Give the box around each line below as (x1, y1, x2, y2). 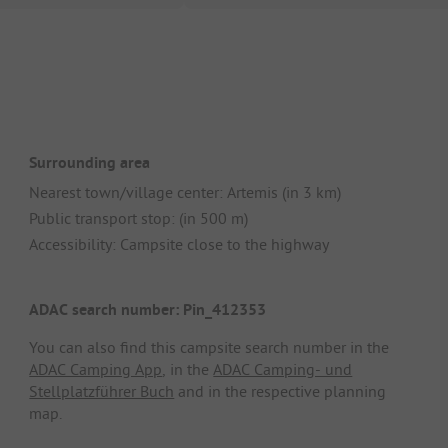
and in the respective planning (174, 381, 387, 402)
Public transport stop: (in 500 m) (29, 207, 249, 228)
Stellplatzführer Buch (29, 381, 175, 402)
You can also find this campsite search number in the (29, 337, 390, 358)
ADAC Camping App (29, 359, 163, 380)
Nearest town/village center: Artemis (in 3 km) (29, 181, 342, 202)
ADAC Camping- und (213, 359, 353, 380)
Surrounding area (29, 151, 151, 173)
